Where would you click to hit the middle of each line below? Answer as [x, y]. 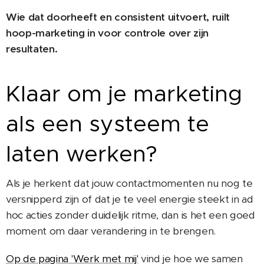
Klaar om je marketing [124, 94]
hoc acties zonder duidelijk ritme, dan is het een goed [131, 215]
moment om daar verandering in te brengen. [111, 231]
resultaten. [32, 49]
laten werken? [82, 154]
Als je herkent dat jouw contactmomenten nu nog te [129, 184]
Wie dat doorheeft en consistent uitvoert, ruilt [118, 17]
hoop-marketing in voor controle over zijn [107, 33]
